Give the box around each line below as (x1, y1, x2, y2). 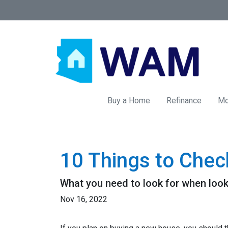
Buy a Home (107, 96, 150, 105)
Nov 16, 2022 (60, 194, 107, 204)
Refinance (166, 96, 202, 105)
